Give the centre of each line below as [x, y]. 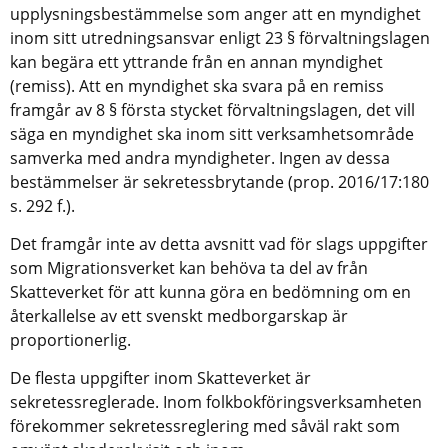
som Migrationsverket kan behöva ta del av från [189, 267]
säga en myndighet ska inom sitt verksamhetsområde [212, 133]
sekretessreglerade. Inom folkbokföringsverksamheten [216, 401]
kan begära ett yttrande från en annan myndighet [196, 61]
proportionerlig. [70, 339]
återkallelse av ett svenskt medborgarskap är [179, 315]
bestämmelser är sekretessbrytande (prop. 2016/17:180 [219, 181]
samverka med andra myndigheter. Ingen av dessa [200, 157]
